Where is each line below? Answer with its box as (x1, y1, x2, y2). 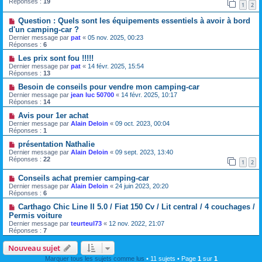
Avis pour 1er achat (18, 111, 88, 120)
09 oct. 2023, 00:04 (115, 119, 170, 127)
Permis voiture (9, 211, 62, 220)
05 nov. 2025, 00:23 (88, 33, 143, 41)
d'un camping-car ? (9, 25, 79, 34)
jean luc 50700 (71, 91, 114, 98)
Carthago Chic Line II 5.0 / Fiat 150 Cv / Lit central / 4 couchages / (18, 202, 255, 212)
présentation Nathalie (18, 139, 95, 149)
